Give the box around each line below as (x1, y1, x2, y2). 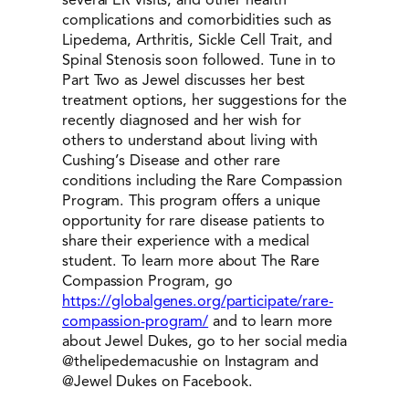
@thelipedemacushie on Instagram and (62, 351, 319, 372)
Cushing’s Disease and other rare (62, 151, 280, 171)
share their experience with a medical (62, 231, 310, 251)
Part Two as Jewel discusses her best (62, 70, 306, 90)
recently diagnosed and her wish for (62, 110, 301, 131)
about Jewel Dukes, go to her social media (62, 331, 347, 351)
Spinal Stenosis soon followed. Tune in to (62, 50, 336, 70)
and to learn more (208, 311, 333, 331)
